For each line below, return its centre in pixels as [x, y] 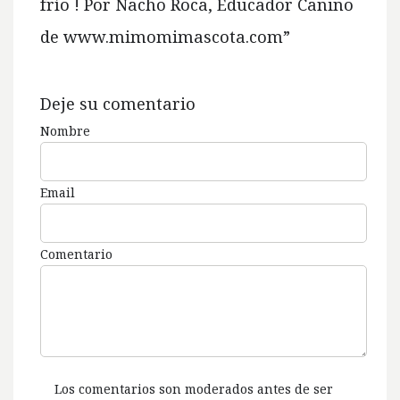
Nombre [65, 131]
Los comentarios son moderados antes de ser [194, 389]
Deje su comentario [118, 104]
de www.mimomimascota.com [162, 37]
